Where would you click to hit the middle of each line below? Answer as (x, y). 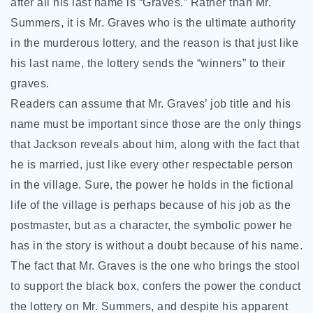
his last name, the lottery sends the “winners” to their (148, 63)
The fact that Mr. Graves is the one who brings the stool (155, 266)
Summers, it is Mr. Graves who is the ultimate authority (153, 23)
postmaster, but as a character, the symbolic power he (152, 225)
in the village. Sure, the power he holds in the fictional (152, 185)
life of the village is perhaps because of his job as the (151, 205)
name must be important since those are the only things (156, 124)
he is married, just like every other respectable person (152, 165)
